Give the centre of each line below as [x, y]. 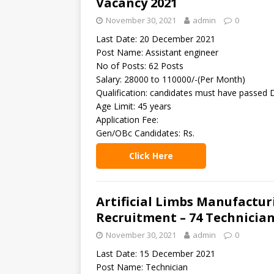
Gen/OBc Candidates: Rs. [145, 133]
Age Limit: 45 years [134, 106]
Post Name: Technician [142, 267]
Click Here [151, 156]
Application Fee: [127, 120]
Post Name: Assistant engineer [157, 52]
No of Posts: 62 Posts [140, 66]
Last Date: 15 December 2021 [156, 254]
